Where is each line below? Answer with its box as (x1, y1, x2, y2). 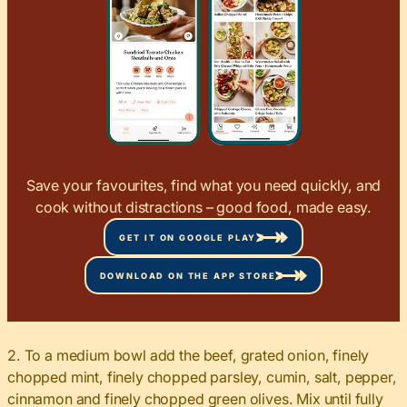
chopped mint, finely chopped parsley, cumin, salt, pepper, (7, 368, 397, 387)
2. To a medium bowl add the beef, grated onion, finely (7, 346, 370, 365)
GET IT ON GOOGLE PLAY (118, 232, 257, 243)
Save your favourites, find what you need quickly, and (25, 176, 382, 195)
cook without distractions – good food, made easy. (35, 198, 372, 217)
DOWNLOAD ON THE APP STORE (99, 270, 276, 281)
